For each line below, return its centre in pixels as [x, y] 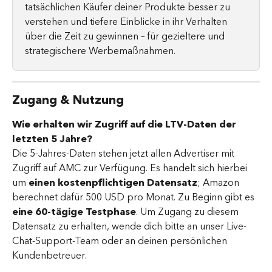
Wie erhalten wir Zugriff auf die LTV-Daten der [125, 124]
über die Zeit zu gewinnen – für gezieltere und [126, 36]
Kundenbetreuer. [49, 255]
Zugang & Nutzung [68, 100]
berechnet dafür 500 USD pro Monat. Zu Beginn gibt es [134, 197]
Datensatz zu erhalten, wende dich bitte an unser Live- [129, 226]
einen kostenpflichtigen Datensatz [113, 182]
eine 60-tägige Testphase [74, 212]
